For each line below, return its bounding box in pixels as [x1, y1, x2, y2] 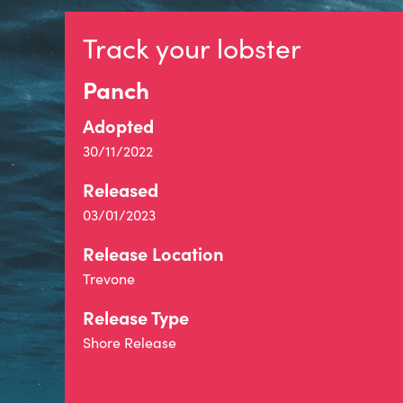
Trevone [83, 269, 135, 288]
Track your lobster [83, 30, 301, 66]
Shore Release [83, 333, 176, 352]
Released [83, 177, 158, 201]
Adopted [83, 113, 154, 138]
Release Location [83, 241, 224, 265]
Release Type [83, 305, 189, 329]
